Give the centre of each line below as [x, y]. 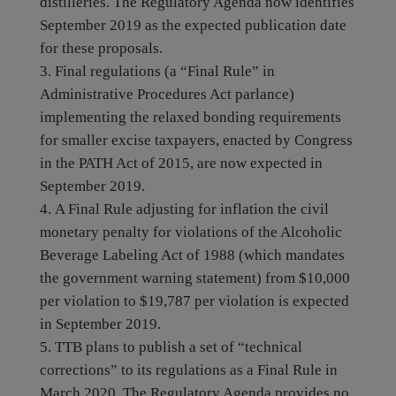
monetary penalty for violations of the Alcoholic [190, 232]
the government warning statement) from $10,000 [194, 278]
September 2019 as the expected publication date [193, 25]
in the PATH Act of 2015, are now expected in [181, 163]
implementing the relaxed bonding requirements [190, 117]
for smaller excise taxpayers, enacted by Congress [196, 140]
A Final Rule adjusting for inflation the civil [191, 209]
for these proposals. [101, 48]
